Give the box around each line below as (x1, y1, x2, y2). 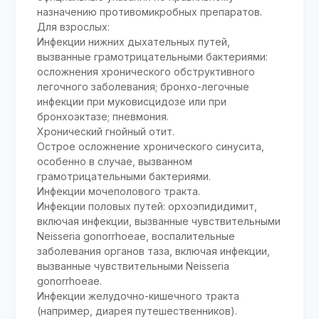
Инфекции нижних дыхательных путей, (37, 36, 231, 48)
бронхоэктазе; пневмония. (37, 110, 169, 123)
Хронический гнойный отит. (37, 125, 175, 138)
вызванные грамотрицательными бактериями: (37, 51, 268, 63)
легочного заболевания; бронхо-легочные (37, 80, 250, 93)
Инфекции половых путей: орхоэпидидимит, (37, 200, 258, 213)
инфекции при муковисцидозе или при (37, 95, 227, 108)
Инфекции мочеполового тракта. (37, 185, 201, 198)
